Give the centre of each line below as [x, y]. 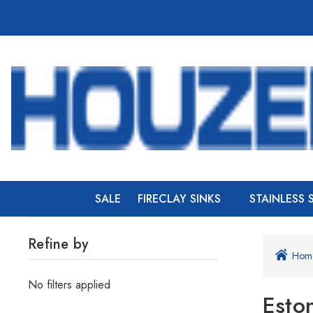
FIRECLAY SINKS [179, 199]
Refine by [58, 244]
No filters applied [69, 285]
